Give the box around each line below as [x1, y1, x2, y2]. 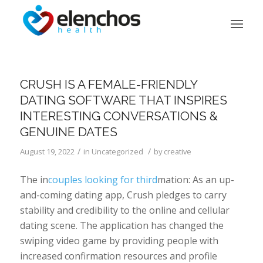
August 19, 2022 [19, 146, 75, 157]
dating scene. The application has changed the [19, 218, 224, 232]
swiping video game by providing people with [19, 234, 218, 247]
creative [163, 146, 191, 157]
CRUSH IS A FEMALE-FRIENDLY [19, 77, 197, 92]
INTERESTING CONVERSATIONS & [19, 109, 218, 123]
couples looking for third [48, 173, 157, 186]
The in [19, 173, 48, 186]
